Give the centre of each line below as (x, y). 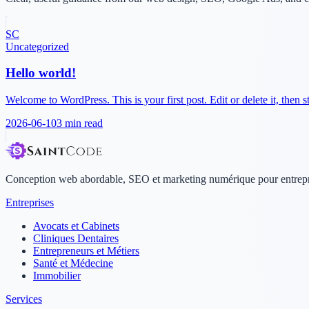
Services (24, 299)
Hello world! (41, 73)
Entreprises (30, 203)
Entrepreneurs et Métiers (86, 251)
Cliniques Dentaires (76, 239)
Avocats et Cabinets (76, 226)
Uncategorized (37, 46)
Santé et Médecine (73, 263)
